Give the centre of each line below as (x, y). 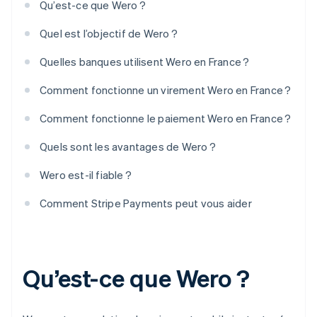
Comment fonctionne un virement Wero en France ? (166, 90)
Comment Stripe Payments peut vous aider (146, 203)
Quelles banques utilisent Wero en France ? (145, 62)
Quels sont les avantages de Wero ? (128, 147)
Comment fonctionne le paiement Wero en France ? (166, 119)
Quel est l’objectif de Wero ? (109, 34)
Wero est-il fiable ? (86, 175)
